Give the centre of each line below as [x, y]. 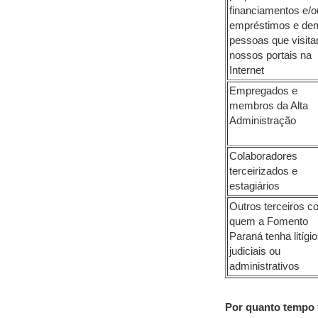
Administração [263, 121]
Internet [247, 70]
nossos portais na [270, 55]
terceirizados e [263, 171]
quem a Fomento [269, 221]
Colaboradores [263, 156]
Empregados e [263, 91]
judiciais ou [255, 251]
